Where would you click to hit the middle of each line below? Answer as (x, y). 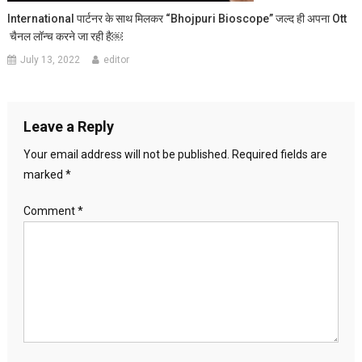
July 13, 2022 (51, 60)
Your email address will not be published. (126, 155)
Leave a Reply (68, 127)
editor (117, 60)
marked (44, 175)
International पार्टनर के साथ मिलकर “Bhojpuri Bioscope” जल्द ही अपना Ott (177, 19)
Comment (50, 211)
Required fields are (279, 155)
